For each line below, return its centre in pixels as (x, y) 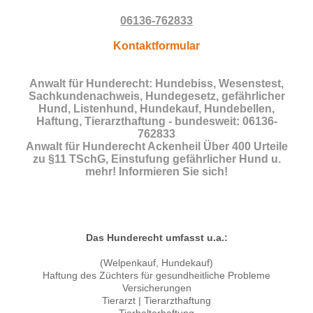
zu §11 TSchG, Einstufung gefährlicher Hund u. (156, 159)
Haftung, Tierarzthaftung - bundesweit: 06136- (156, 122)
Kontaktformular (156, 46)
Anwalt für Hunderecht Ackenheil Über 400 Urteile (156, 147)
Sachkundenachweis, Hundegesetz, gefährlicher (156, 96)
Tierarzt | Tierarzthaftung (156, 301)
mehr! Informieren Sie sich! (156, 172)
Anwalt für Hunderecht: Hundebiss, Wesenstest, (156, 84)
